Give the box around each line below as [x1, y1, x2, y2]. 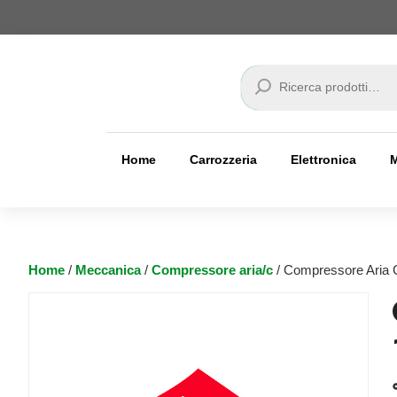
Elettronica [291, 152, 357, 167]
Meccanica [75, 262, 141, 277]
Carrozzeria [190, 152, 258, 167]
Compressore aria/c [152, 262, 273, 277]
